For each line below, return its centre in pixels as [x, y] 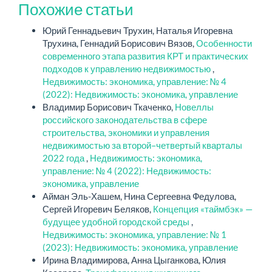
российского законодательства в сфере [125, 119]
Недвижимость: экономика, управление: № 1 [134, 234]
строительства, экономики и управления [126, 132]
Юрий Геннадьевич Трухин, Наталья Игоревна [138, 30]
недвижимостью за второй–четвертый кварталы [142, 145]
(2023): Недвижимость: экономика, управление [140, 247]
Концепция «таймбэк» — [203, 209]
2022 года [64, 158]
